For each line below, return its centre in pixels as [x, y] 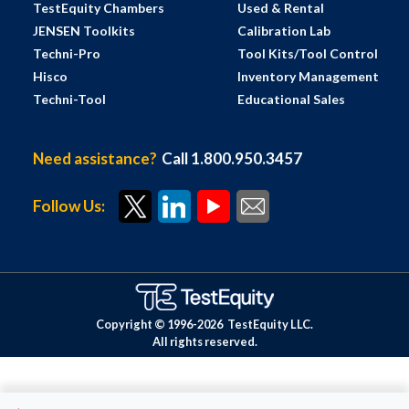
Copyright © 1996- [147, 325]
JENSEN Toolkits [84, 31]
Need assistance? [94, 159]
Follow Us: [68, 206]
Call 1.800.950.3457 [231, 159]
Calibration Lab [283, 31]
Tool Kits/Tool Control [307, 54]
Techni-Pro [66, 54]
